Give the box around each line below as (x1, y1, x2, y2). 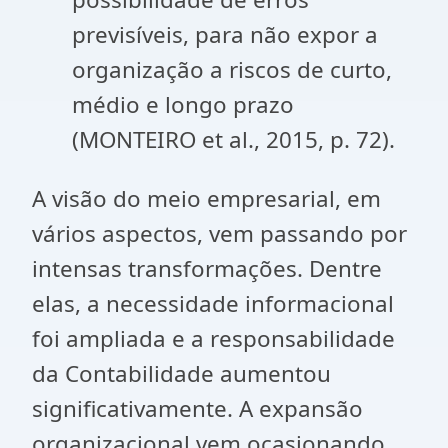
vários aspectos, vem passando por (32, 218, 407, 249)
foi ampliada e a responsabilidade (32, 323, 395, 354)
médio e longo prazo (72, 89, 294, 120)
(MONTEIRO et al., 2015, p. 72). (72, 124, 395, 155)
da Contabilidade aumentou (32, 358, 331, 389)
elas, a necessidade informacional (32, 288, 394, 319)
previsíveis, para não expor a (72, 19, 378, 50)
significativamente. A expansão (32, 393, 363, 424)
